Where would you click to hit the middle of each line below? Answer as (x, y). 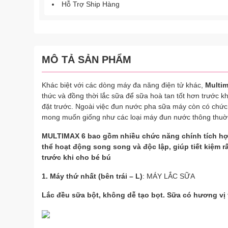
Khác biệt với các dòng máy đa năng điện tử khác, (123, 85)
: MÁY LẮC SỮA (169, 176)
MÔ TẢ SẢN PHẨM (87, 60)
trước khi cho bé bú (76, 157)
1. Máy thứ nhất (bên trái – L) (92, 176)
